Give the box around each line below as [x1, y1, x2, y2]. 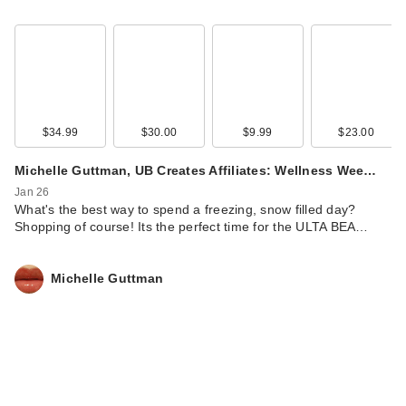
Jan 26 [14, 185, 50, 198]
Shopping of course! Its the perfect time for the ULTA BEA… [14, 218, 369, 234]
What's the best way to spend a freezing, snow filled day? [14, 201, 356, 217]
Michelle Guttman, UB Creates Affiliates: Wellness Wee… [14, 162, 377, 178]
